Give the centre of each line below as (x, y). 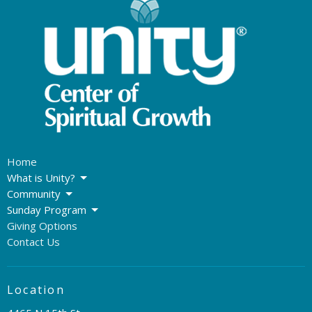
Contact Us (33, 242)
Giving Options (42, 226)
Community (34, 194)
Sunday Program (47, 210)
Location (36, 290)
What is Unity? (41, 178)
